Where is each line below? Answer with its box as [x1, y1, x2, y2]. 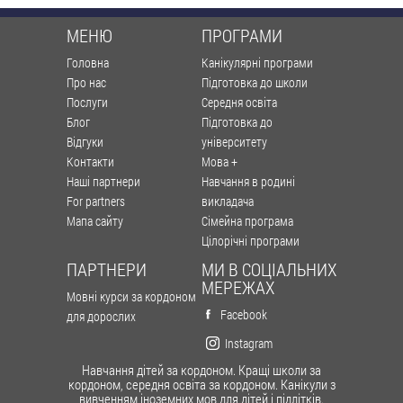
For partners [67, 192, 125, 210]
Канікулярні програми [201, 53, 313, 71]
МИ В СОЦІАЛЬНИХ [201, 256, 336, 281]
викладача [201, 192, 254, 210]
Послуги [67, 93, 108, 111]
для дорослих [67, 307, 136, 325]
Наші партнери [67, 172, 140, 190]
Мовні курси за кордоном [67, 287, 196, 305]
